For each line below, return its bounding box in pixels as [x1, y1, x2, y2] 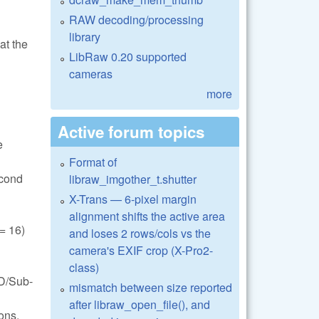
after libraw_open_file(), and [69, 296, 210, 313]
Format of [69, 153, 117, 170]
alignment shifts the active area [69, 207, 225, 224]
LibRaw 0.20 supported [69, 48, 187, 65]
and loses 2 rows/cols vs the [69, 224, 211, 241]
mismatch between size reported [69, 278, 232, 296]
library [69, 28, 100, 45]
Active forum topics [58, 120, 204, 143]
